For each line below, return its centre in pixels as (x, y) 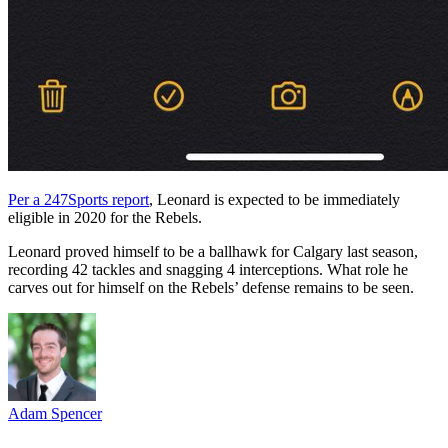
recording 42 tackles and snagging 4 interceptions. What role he (208, 269)
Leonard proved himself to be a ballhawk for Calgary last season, (213, 251)
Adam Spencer (55, 413)
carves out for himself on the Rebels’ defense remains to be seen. (211, 287)
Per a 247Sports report (78, 199)
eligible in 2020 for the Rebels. (105, 217)
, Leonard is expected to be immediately (274, 199)
